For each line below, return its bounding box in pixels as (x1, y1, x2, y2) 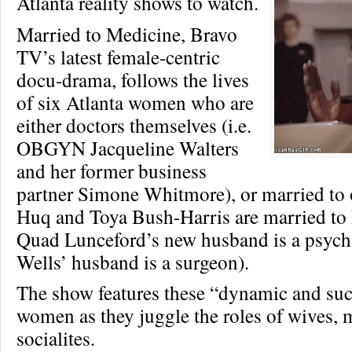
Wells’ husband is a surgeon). (16, 248, 249, 275)
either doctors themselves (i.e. (16, 112, 251, 138)
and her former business (16, 157, 207, 184)
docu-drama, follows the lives (16, 66, 249, 93)
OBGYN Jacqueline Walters (16, 134, 239, 161)
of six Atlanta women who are (16, 89, 254, 115)
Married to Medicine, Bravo (16, 20, 237, 47)
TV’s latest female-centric (16, 43, 220, 70)
